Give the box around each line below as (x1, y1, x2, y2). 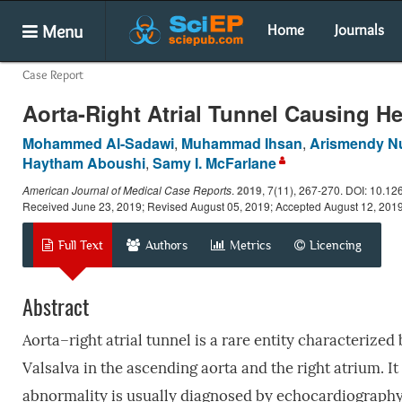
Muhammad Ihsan (180, 132, 302, 153)
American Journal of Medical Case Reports (22, 181, 232, 197)
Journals (335, 21, 384, 39)
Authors (141, 237, 188, 252)
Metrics (229, 237, 271, 252)
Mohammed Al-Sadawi (22, 132, 174, 153)
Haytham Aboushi (22, 152, 145, 173)
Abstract (22, 289, 89, 322)
